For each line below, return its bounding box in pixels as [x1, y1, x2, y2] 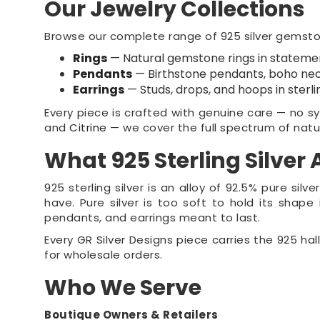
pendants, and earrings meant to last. [44, 210, 261, 225]
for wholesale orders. [44, 247, 163, 262]
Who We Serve [44, 273, 202, 303]
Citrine [69, 120, 107, 135]
